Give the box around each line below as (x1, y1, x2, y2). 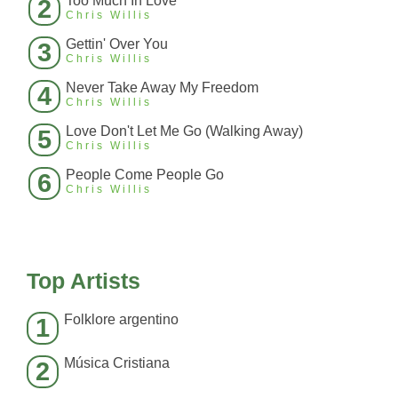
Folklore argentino (64, 312, 179, 327)
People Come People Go (66, 167, 224, 182)
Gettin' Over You (66, 36, 168, 52)
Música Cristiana (64, 355, 170, 370)
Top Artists (27, 268, 140, 293)
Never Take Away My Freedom (66, 80, 259, 95)
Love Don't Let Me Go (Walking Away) (66, 123, 303, 139)
